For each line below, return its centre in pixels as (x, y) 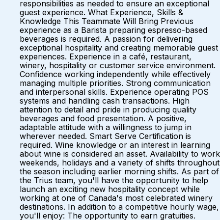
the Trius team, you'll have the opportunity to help (114, 180)
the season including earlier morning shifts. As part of (119, 171)
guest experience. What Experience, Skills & (101, 12)
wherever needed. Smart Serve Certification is (105, 136)
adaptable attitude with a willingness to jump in (106, 127)
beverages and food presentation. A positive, (103, 118)
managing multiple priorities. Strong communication (115, 83)
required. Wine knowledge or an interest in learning (115, 145)
